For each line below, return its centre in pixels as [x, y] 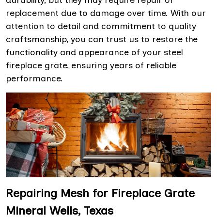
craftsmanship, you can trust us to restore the [102, 39]
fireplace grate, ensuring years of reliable [91, 66]
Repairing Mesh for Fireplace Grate [100, 193]
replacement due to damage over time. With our [106, 13]
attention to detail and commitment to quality [101, 26]
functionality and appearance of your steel [94, 53]
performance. [34, 79]
